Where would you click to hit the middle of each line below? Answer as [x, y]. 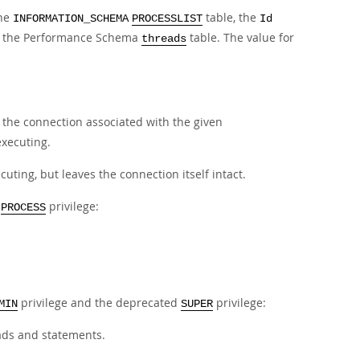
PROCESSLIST [167, 19]
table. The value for [240, 37]
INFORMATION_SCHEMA [71, 19]
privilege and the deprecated [99, 303]
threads [164, 39]
